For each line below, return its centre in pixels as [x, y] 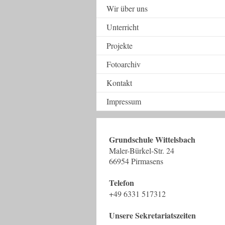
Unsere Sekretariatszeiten [152, 215]
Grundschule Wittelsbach [152, 139]
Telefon [122, 183]
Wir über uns [127, 8]
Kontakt [119, 83]
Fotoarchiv [124, 64]
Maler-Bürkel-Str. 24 [142, 150]
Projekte [120, 45]
